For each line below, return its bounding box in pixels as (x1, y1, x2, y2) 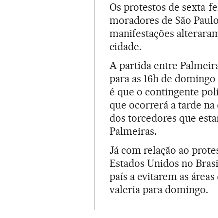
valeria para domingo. (109, 183, 209, 196)
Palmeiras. (109, 125, 157, 137)
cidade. (109, 40, 142, 53)
